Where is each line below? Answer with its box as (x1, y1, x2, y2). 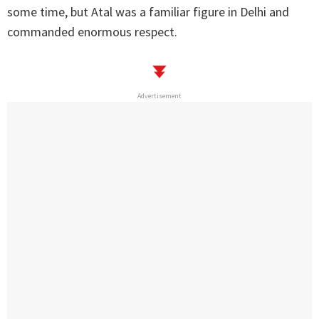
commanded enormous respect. (7, 23, 177, 41)
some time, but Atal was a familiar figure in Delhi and (7, 4, 289, 21)
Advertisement (137, 91, 182, 101)
